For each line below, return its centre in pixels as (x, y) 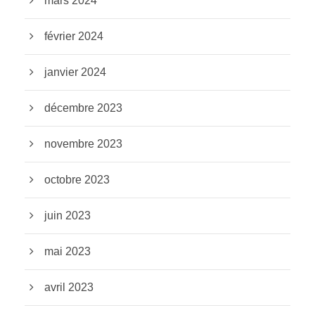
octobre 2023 (77, 179)
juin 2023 (67, 215)
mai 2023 (67, 251)
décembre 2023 (83, 108)
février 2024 (74, 36)
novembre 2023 (83, 143)
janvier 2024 (75, 72)
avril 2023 (69, 287)
